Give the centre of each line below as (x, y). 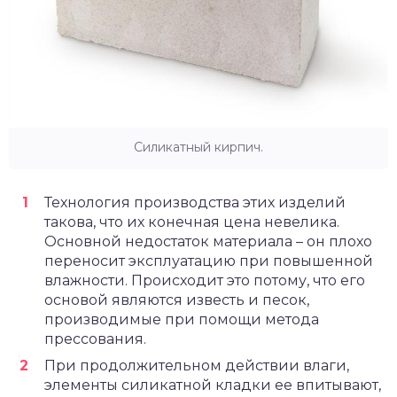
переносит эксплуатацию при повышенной (209, 261)
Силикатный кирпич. (198, 148)
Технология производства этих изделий (195, 203)
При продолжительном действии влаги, (197, 366)
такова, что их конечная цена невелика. (192, 222)
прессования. (95, 339)
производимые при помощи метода (182, 320)
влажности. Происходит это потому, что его (205, 281)
